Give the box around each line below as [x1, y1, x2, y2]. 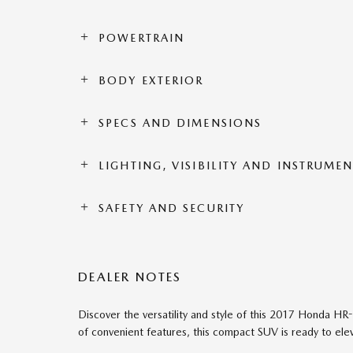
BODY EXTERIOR [98, 74, 204, 87]
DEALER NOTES [78, 269, 182, 285]
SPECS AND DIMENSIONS [98, 117, 262, 130]
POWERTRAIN [98, 32, 185, 45]
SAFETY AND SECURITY [98, 202, 245, 215]
